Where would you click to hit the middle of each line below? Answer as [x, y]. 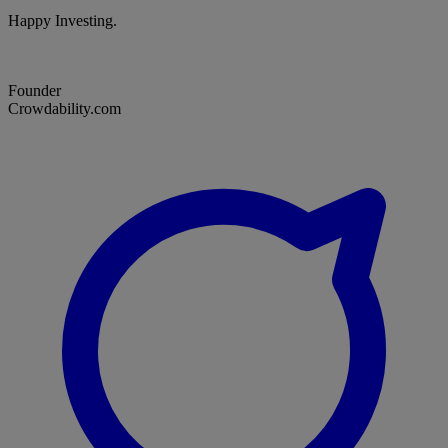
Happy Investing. [62, 21]
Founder [34, 91]
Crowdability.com [64, 109]
